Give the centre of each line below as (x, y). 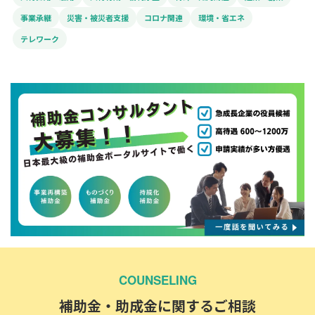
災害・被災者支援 (98, 17)
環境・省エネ (221, 17)
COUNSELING (157, 280)
